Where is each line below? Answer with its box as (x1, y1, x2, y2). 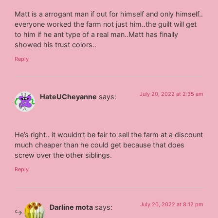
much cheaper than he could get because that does (15, 140, 185, 149)
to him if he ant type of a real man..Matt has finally (15, 30, 179, 38)
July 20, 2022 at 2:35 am (139, 91, 203, 98)
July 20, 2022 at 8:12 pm (140, 200, 203, 208)
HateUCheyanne (40, 92, 97, 101)
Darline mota (50, 202, 93, 211)
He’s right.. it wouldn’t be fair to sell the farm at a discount (15, 130, 203, 139)
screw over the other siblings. (15, 150, 112, 159)
